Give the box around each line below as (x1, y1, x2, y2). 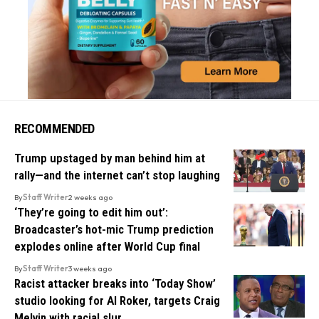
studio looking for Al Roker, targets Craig (14, 293, 220, 308)
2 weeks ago (68, 192, 113, 202)
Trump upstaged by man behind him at (14, 150, 205, 165)
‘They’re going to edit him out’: (14, 204, 168, 219)
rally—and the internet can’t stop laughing (14, 167, 220, 182)
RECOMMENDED (14, 120, 95, 136)
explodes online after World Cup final (14, 239, 200, 253)
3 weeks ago (68, 263, 112, 273)
